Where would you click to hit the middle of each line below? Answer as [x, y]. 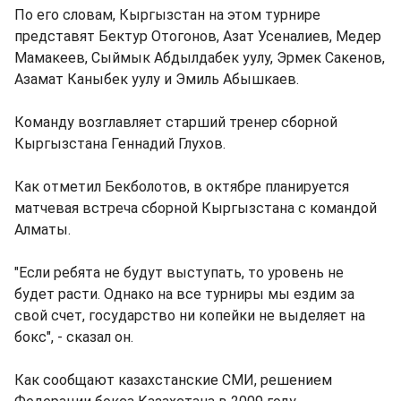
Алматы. [43, 230]
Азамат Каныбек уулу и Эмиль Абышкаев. [157, 79]
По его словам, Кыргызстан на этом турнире [167, 15]
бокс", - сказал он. [74, 337]
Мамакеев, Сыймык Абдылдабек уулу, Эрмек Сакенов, [200, 58]
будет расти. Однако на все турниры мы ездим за [184, 294]
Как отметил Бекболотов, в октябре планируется [182, 187]
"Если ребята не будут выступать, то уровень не [179, 273]
